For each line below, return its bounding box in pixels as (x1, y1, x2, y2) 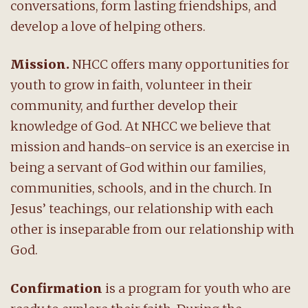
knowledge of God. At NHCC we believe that (10, 118, 271, 135)
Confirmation (10, 280, 102, 296)
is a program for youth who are (102, 280, 291, 296)
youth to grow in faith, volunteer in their (10, 77, 252, 93)
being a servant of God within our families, (10, 159, 266, 176)
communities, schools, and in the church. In (10, 180, 272, 197)
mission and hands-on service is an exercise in (10, 139, 289, 155)
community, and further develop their (10, 98, 238, 114)
